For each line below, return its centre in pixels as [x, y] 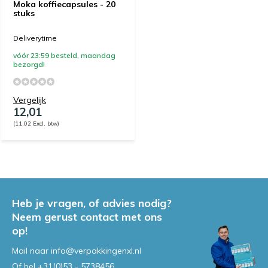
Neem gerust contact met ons [87, 217]
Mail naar [31, 250]
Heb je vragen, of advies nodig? [92, 203]
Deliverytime [35, 38]
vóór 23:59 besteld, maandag [64, 55]
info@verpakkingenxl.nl [96, 250]
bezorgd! [29, 64]
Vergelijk [30, 100]
